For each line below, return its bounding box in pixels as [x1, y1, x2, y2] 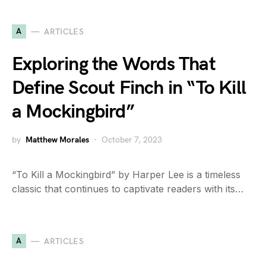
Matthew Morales [26, 135, 89, 145]
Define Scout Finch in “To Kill [12, 77, 246, 100]
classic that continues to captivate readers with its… [12, 183, 243, 195]
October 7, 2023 [102, 135, 162, 145]
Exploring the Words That [12, 53, 216, 77]
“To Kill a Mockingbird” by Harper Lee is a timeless [12, 169, 240, 181]
